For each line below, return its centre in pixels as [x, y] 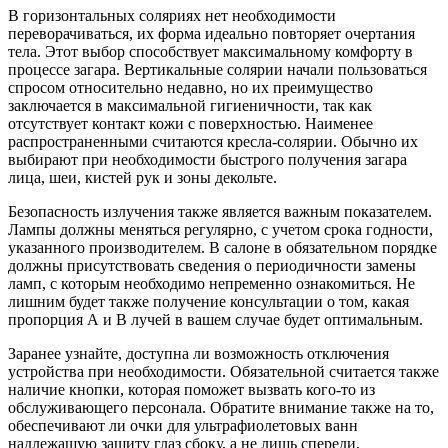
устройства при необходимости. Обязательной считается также [223, 372]
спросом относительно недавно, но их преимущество [190, 88]
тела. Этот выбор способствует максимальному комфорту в [210, 52]
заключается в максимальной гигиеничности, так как [190, 106]
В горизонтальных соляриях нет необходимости [172, 16]
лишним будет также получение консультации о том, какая [208, 302]
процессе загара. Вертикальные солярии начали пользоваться [217, 70]
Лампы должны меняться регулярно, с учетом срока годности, [220, 230]
